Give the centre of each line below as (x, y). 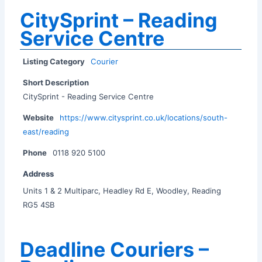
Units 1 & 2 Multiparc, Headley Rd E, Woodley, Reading (122, 190)
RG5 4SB (39, 204)
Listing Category (54, 61)
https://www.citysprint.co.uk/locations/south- (144, 117)
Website (39, 117)
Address (39, 173)
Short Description (56, 82)
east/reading (46, 131)
